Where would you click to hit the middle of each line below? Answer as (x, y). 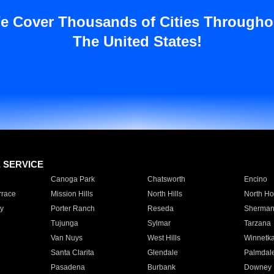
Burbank (161, 267)
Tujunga (64, 223)
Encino (255, 179)
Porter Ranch (72, 209)
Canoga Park (72, 179)
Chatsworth (166, 179)
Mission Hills (72, 194)
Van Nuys (66, 238)
